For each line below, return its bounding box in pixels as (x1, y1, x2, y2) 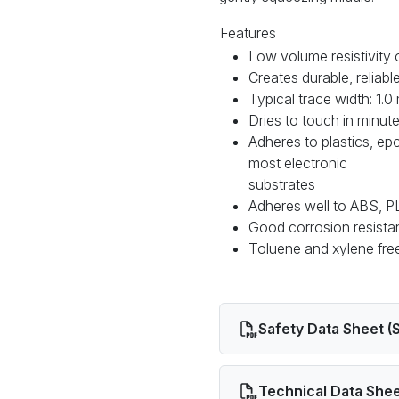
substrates (248, 175, 316, 193)
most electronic (248, 153, 352, 172)
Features (220, 23, 277, 42)
